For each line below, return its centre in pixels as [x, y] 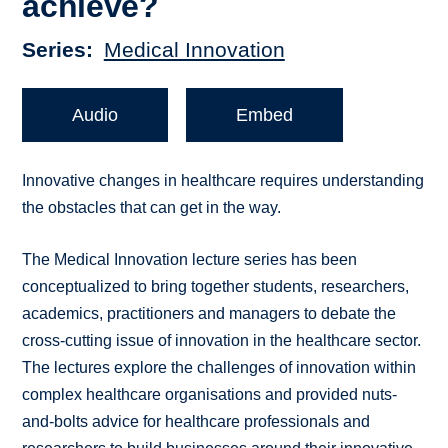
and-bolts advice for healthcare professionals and [196, 422]
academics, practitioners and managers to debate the [209, 314]
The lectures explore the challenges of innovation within [219, 368]
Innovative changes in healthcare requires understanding [223, 181]
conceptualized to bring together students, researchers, [216, 287]
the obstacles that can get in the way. [152, 208]
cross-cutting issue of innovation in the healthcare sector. [222, 341]
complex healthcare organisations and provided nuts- [210, 395]
